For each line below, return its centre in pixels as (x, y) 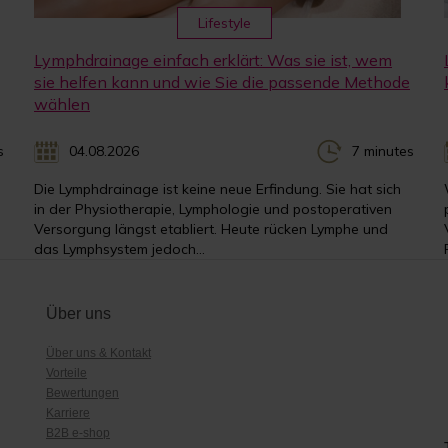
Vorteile (66, 372)
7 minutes (383, 151)
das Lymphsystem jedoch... (119, 248)
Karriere (68, 412)
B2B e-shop (78, 432)
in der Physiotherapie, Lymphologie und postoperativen (213, 208)
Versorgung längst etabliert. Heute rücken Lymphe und (211, 228)
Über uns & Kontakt (98, 352)
